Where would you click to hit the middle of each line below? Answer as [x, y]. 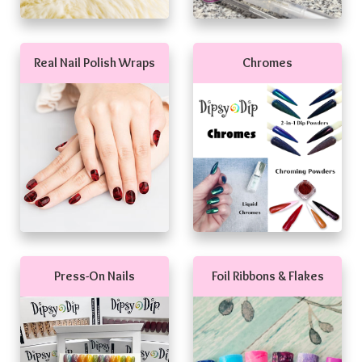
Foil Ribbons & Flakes [267, 276]
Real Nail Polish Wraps [95, 63]
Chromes [267, 63]
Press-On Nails [95, 276]
